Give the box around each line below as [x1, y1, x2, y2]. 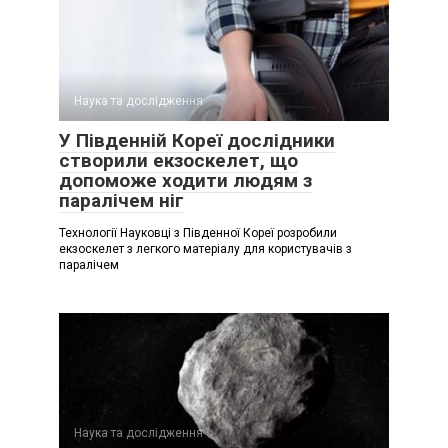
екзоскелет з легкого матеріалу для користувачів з [59, 242, 352, 257]
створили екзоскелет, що [59, 149, 298, 173]
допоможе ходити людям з [59, 169, 312, 193]
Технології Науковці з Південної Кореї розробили [59, 226, 337, 241]
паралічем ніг [59, 189, 184, 213]
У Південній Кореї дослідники [59, 129, 335, 153]
